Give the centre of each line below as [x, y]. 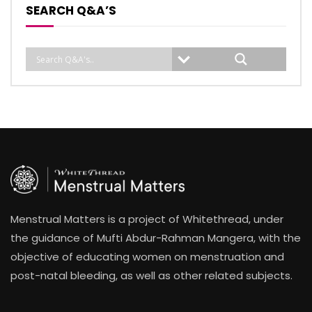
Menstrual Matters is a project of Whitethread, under [147, 219]
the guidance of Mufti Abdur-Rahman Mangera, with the [156, 237]
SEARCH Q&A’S [71, 11]
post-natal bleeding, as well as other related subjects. [151, 275]
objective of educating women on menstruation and [147, 256]
